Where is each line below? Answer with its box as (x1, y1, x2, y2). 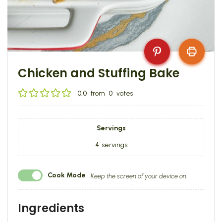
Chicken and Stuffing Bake (18, 65, 179, 81)
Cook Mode (48, 170, 86, 179)
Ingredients (18, 201, 84, 216)
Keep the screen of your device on (91, 172, 186, 180)
